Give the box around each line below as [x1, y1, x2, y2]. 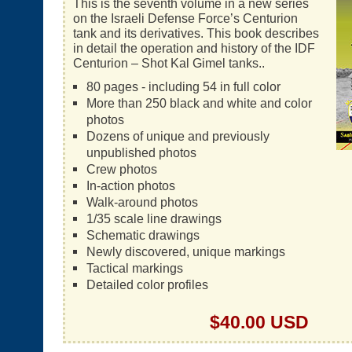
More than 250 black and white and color [86, 96, 312, 110]
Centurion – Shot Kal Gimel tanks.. [73, 56, 265, 70]
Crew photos [86, 162, 157, 176]
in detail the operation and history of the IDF [73, 41, 315, 55]
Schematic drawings [86, 228, 200, 242]
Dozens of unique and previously [86, 129, 269, 143]
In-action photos [86, 178, 175, 192]
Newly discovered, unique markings [86, 244, 285, 258]
